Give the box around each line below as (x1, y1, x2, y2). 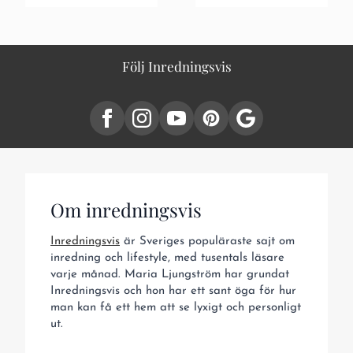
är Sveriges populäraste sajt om (120, 236, 295, 248)
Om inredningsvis (50, 197, 202, 223)
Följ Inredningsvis (121, 58, 232, 76)
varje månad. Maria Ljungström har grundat (50, 269, 289, 281)
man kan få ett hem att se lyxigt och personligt (50, 302, 301, 314)
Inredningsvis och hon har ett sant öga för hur (50, 285, 296, 298)
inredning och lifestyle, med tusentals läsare (50, 252, 284, 265)
